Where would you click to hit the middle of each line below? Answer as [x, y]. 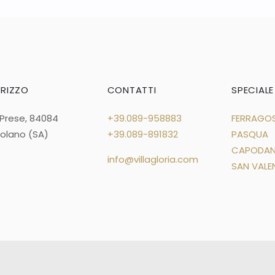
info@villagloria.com [153, 160]
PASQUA [250, 134]
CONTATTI [132, 90]
